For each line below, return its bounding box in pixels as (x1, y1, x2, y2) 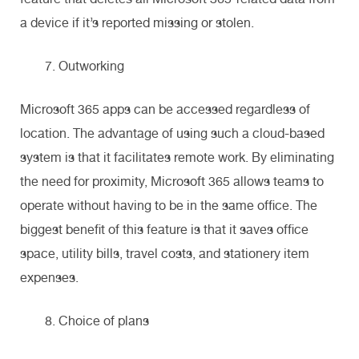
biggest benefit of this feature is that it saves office (20, 221, 309, 237)
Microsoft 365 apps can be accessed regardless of (20, 101, 310, 117)
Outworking (58, 58, 124, 74)
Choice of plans (58, 313, 149, 329)
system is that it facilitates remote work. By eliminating (20, 149, 334, 165)
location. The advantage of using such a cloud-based (20, 125, 325, 141)
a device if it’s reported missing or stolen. (20, 14, 257, 30)
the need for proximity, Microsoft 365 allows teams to (20, 173, 324, 189)
